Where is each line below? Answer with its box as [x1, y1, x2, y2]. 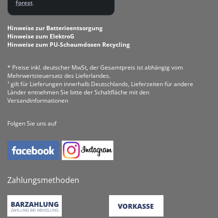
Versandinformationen [7, 96, 68, 105]
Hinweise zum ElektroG [7, 32, 74, 41]
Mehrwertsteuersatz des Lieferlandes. [7, 72, 110, 80]
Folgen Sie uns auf [7, 119, 56, 128]
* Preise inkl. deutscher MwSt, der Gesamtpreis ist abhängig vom [7, 63, 183, 72]
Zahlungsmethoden [7, 175, 79, 186]
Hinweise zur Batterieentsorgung [7, 24, 103, 33]
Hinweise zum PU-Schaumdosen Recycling [7, 40, 130, 49]
